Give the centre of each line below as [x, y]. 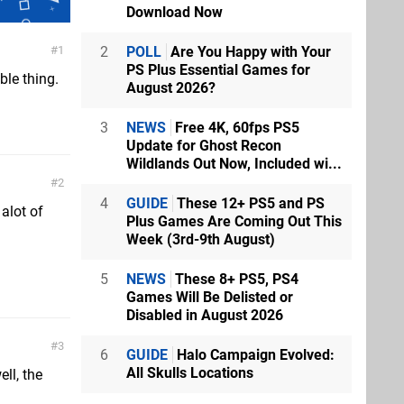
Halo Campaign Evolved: [254, 355]
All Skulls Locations [190, 373]
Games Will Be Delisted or [210, 297]
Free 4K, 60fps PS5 [235, 128]
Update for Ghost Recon [204, 146]
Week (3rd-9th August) [201, 239]
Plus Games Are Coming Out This [234, 221]
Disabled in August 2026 [205, 315]
